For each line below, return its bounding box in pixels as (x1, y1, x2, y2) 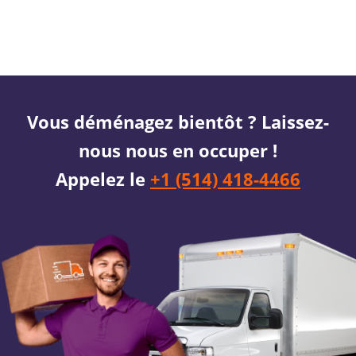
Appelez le (56, 166, 150, 191)
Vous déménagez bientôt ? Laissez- (27, 109, 329, 133)
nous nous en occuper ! (79, 137, 277, 162)
